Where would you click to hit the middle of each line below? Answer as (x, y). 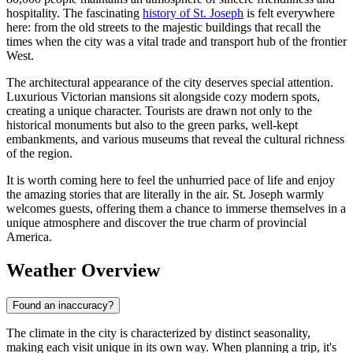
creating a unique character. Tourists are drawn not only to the (159, 111)
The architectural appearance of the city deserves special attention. (170, 83)
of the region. (39, 154)
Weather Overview (83, 271)
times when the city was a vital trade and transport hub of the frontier (176, 42)
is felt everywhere (289, 13)
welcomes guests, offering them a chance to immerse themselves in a (176, 209)
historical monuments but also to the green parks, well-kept (152, 125)
